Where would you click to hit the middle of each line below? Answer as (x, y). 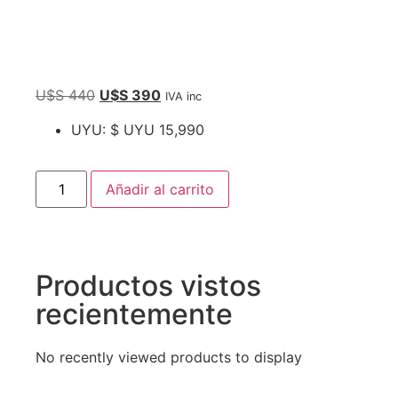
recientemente (134, 314)
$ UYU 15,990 (157, 129)
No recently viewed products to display (169, 358)
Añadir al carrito (160, 190)
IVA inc (183, 97)
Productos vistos (148, 286)
